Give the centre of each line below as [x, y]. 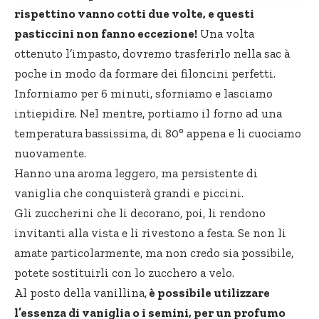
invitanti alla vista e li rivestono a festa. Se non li [150, 232]
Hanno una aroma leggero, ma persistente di [136, 173]
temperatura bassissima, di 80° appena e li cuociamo [158, 133]
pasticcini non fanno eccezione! [106, 33]
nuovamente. [50, 153]
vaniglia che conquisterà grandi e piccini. [129, 193]
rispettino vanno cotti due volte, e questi [134, 13]
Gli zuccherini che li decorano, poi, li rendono [140, 213]
